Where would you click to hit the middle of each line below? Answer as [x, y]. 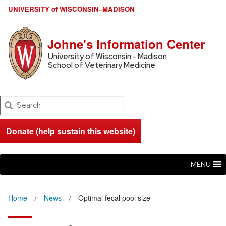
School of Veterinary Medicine [101, 65]
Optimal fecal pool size [114, 198]
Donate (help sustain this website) [71, 131]
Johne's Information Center [126, 44]
